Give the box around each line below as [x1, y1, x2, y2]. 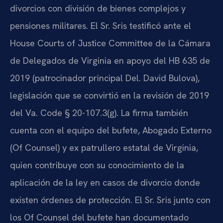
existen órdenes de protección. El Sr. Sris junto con [10, 194, 211, 206]
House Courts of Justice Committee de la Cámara [10, 37, 211, 49]
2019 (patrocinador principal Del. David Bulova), [10, 72, 200, 84]
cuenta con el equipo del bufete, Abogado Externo [10, 124, 212, 136]
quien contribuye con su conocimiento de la [10, 159, 184, 171]
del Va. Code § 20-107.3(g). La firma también [10, 107, 188, 118]
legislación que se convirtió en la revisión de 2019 [10, 89, 209, 101]
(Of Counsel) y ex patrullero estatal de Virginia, [10, 141, 198, 153]
